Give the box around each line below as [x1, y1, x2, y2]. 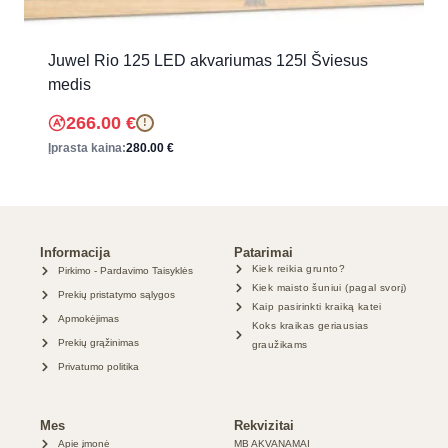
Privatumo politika [57, 361, 139, 372]
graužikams [251, 339, 308, 350]
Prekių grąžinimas [57, 337, 139, 348]
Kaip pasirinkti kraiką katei [251, 301, 382, 312]
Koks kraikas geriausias [251, 320, 369, 331]
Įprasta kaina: [48, 140, 126, 155]
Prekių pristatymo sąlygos [57, 289, 175, 300]
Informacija [40, 245, 110, 260]
